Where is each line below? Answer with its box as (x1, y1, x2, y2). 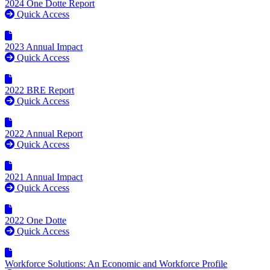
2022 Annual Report (5, 128, 83, 139)
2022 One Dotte (5, 215, 66, 225)
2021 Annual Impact (5, 171, 83, 182)
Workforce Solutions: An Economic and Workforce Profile (5, 258, 227, 269)
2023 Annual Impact (5, 41, 83, 52)
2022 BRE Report (5, 84, 74, 95)
